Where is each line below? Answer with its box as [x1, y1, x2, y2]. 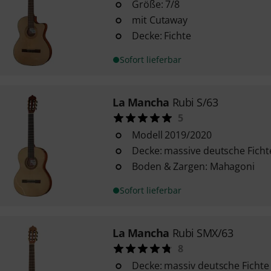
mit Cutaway [131, 13, 188, 27]
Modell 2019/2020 [131, 128, 212, 142]
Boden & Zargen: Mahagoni [131, 160, 255, 173]
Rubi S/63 [172, 95, 218, 109]
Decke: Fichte [131, 29, 191, 42]
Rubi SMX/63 [172, 226, 233, 240]
